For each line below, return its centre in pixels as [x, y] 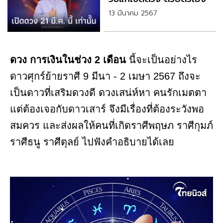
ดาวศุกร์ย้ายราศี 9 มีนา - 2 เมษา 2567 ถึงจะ [105, 76]
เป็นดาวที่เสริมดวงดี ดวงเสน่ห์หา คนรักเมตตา [108, 93]
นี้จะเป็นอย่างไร [162, 60]
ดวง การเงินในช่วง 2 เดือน [68, 60]
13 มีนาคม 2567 [133, 13]
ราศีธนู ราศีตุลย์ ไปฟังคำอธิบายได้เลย [92, 142]
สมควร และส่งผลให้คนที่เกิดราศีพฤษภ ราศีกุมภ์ [111, 126]
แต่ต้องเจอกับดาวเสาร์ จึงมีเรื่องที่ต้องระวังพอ [107, 109]
